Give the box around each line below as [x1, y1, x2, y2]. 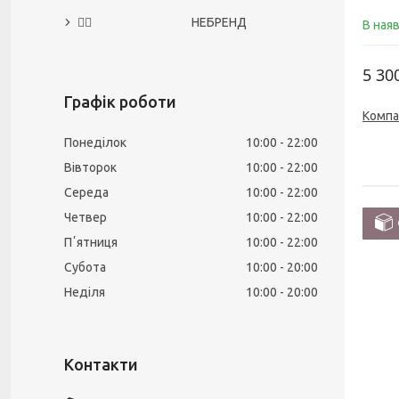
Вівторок [64, 160, 117, 175]
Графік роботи [64, 93, 176, 110]
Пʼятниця [64, 235, 118, 249]
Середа [64, 185, 109, 199]
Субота [64, 260, 106, 274]
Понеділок [64, 135, 126, 150]
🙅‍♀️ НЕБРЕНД [77, 15, 247, 29]
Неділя [64, 285, 105, 299]
